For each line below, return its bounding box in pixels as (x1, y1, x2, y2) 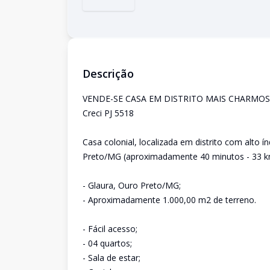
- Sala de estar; (83, 252, 140, 263)
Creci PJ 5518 (83, 107, 134, 119)
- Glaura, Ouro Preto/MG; (83, 180, 181, 191)
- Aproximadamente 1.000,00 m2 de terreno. (83, 194, 256, 206)
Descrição (83, 66, 134, 81)
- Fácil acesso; (83, 223, 137, 234)
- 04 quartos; (83, 237, 132, 249)
